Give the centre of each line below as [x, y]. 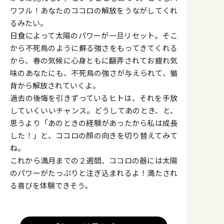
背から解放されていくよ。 [55, 85]
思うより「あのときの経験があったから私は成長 [94, 123]
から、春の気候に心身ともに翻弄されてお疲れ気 [94, 60]
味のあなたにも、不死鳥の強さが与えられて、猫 [94, 73]
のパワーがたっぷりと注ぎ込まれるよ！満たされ [94, 173]
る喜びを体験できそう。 [51, 185]
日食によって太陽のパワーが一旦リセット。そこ [94, 35]
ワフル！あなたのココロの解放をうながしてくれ [94, 10]
